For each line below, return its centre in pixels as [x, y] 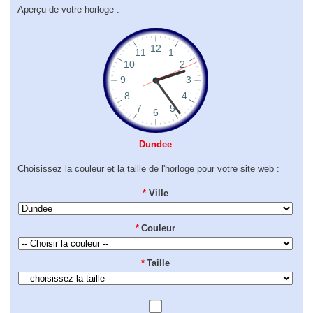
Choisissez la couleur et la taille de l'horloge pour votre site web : [148, 169]
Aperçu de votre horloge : [68, 10]
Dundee [155, 144]
